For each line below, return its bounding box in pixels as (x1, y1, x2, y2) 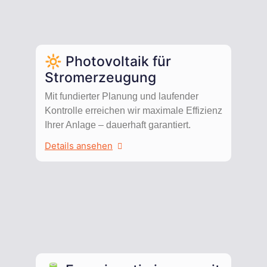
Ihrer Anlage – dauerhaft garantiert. (45, 119, 191, 130)
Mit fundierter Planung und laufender (45, 91, 198, 101)
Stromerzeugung (45, 69, 156, 86)
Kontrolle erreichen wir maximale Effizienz (45, 105, 222, 116)
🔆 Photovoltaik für (45, 52, 171, 70)
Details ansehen (45, 140, 113, 152)
